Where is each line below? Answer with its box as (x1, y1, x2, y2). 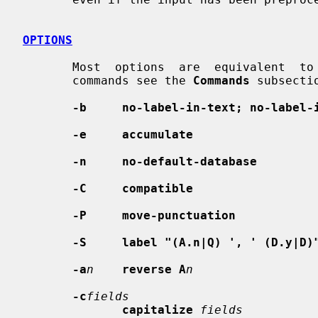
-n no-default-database (72, 154, 257, 168)
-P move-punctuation (72, 208, 236, 222)
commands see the (72, 73, 193, 87)
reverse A (122, 262, 186, 276)
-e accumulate (72, 127, 193, 141)
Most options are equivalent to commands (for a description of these (23, 60, 72, 74)
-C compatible (72, 181, 193, 195)
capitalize (122, 302, 193, 317)
